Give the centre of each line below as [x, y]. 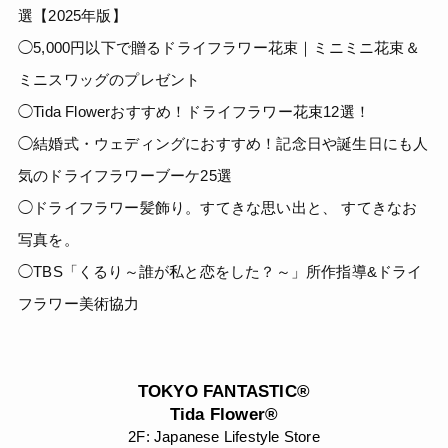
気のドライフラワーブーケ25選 [125, 176]
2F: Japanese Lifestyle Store [224, 437]
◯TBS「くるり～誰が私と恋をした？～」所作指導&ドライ [220, 272]
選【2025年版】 [72, 16]
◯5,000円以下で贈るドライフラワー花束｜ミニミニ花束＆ [219, 48]
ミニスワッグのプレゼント [109, 80]
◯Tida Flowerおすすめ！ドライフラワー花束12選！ [194, 112]
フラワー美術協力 [79, 304]
